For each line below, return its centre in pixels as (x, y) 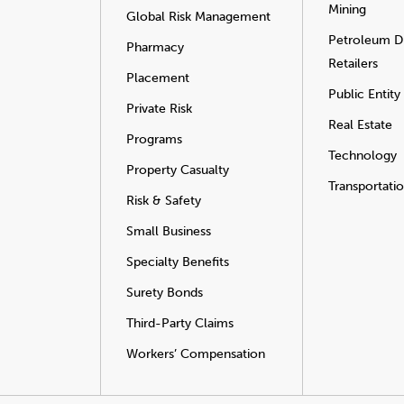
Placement (158, 78)
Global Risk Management (198, 17)
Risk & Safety (164, 201)
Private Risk (159, 109)
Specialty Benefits (178, 262)
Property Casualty (178, 170)
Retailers (353, 64)
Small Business (169, 232)
